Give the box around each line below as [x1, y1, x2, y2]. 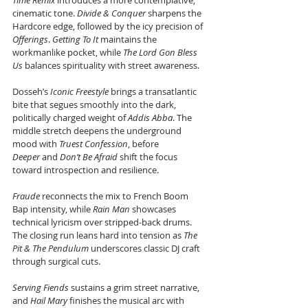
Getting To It [52, 33, 98, 45]
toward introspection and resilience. [12, 164, 161, 176]
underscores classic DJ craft [89, 242, 202, 254]
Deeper [12, 151, 40, 163]
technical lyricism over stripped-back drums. [12, 216, 194, 228]
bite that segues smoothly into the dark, [12, 98, 178, 111]
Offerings [12, 33, 48, 45]
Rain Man [93, 203, 130, 215]
